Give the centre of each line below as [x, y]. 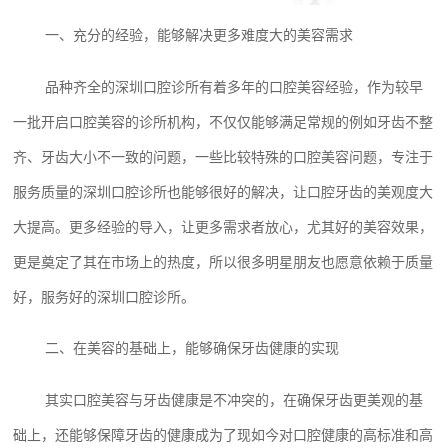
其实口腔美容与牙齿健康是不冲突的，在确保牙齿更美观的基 [234, 399]
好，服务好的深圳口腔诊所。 [104, 296]
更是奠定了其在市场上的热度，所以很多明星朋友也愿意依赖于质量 [223, 261]
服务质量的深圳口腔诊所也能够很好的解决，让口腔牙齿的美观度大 [223, 191]
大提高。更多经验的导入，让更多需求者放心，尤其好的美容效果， [223, 226]
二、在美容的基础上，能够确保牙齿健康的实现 [192, 348]
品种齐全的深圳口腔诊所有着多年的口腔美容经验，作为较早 [234, 86]
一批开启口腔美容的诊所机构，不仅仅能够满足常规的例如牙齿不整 [223, 121]
